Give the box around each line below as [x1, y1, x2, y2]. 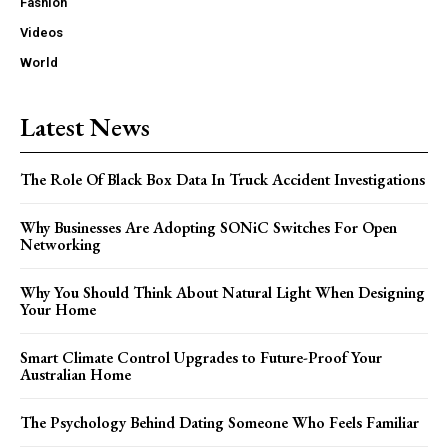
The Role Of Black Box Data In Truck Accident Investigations [20, 168, 425, 190]
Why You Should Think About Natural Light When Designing [20, 281, 425, 303]
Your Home [20, 298, 96, 320]
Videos [20, 24, 63, 40]
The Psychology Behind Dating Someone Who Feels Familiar [20, 411, 419, 433]
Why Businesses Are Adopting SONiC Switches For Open [20, 216, 397, 238]
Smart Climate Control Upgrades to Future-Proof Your [20, 346, 382, 368]
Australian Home [20, 363, 131, 385]
